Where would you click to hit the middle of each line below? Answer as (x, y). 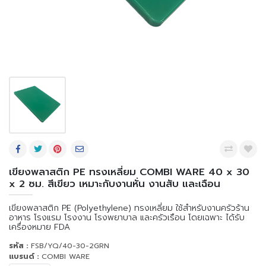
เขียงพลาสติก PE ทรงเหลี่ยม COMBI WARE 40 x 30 (129, 172)
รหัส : (20, 246)
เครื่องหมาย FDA (39, 227)
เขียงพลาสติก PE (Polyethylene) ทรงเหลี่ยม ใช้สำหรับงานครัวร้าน (129, 208)
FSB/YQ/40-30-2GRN (70, 246)
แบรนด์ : (25, 256)
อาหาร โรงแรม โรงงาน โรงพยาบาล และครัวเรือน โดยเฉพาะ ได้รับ (127, 217)
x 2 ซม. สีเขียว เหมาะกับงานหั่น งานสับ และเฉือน (115, 183)
